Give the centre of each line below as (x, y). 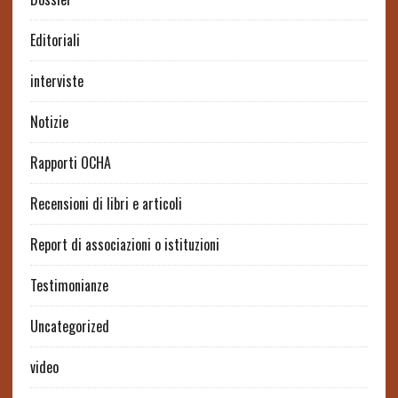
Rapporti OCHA (70, 163)
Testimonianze (69, 286)
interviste (56, 81)
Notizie (49, 122)
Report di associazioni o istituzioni (124, 245)
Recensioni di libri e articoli (106, 204)
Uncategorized (69, 326)
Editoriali (55, 40)
